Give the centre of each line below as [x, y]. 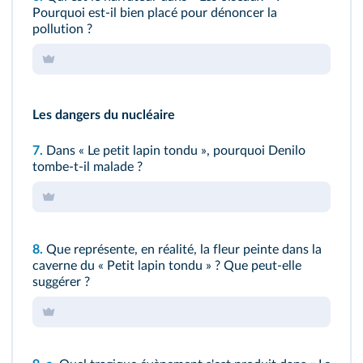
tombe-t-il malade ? [88, 167]
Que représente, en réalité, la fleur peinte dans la [184, 250]
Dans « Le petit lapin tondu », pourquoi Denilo [176, 151]
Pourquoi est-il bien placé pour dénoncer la [155, 13]
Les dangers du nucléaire [104, 115]
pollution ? [62, 30]
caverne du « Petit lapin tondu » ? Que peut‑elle [167, 266]
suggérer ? [61, 282]
